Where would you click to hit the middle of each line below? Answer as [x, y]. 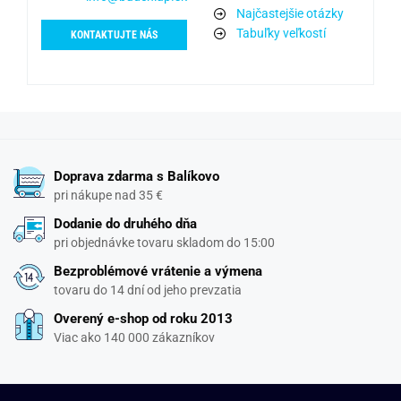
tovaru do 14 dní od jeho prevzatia [148, 290]
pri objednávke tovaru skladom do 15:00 [164, 242]
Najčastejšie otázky [290, 13]
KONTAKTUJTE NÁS [114, 34]
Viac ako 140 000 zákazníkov [134, 337]
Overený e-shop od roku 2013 [143, 318]
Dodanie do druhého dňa [125, 223]
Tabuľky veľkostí [281, 33]
